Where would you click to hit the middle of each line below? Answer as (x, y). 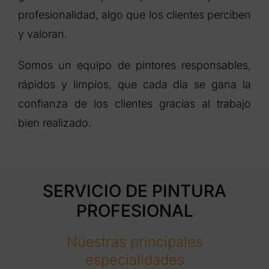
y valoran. (42, 34)
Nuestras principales (134, 242)
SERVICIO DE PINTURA (134, 191)
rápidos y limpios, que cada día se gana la (134, 85)
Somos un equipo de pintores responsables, (134, 65)
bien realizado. (54, 123)
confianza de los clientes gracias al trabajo (134, 104)
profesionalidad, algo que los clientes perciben (134, 15)
